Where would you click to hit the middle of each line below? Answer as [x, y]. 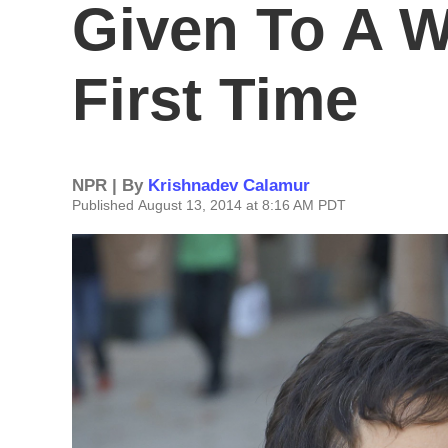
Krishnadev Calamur [229, 185]
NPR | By [110, 185]
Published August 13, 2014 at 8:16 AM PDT [209, 205]
